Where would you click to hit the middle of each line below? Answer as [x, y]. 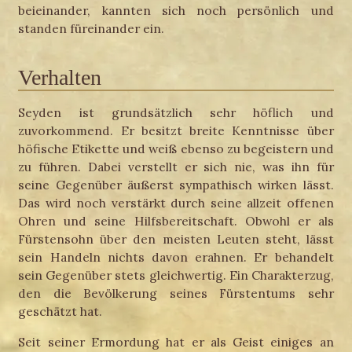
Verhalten [60, 78]
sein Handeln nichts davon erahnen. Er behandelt [176, 257]
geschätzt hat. [60, 312]
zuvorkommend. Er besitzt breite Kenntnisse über [176, 131]
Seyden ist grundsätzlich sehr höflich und [176, 113]
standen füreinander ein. [92, 29]
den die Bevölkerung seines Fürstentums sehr [176, 293]
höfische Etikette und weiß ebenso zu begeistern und [176, 149]
